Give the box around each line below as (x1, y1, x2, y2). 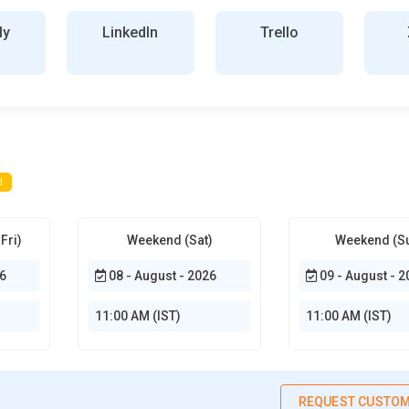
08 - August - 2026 (106, 267, 217, 283)
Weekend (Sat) (126, 232, 213, 247)
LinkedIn (102, 23, 158, 41)
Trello (259, 23, 299, 41)
